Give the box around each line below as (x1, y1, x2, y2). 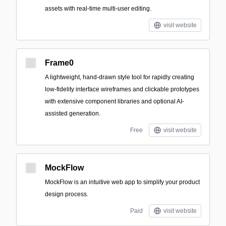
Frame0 (45, 59, 74, 67)
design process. (45, 191, 88, 198)
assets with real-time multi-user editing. (45, 5, 151, 12)
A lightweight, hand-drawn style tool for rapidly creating (45, 74, 194, 81)
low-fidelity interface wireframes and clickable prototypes (45, 86, 199, 93)
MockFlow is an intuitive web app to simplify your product (45, 179, 200, 186)
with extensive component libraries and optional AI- (45, 98, 184, 105)
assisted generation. (45, 110, 100, 117)
